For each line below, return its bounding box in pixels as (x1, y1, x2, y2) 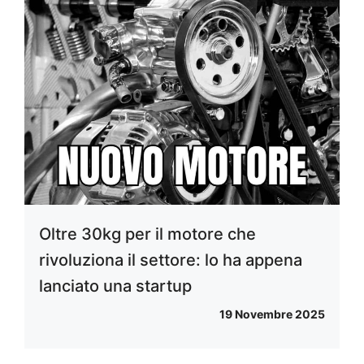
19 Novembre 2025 (219, 306, 325, 321)
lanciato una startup (39, 275, 192, 296)
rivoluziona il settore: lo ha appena (39, 249, 302, 270)
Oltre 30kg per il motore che (39, 223, 256, 244)
